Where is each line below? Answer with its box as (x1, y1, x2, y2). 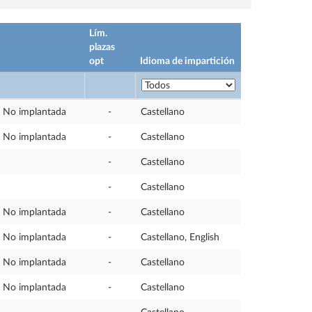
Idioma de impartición (140, 56, 235, 66)
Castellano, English (141, 233, 219, 242)
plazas (89, 42, 115, 52)
